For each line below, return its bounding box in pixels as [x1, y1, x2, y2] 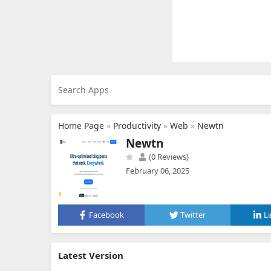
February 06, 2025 [126, 165, 189, 176]
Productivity [113, 120, 161, 131]
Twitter [180, 209, 206, 220]
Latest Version [58, 249, 123, 261]
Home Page [58, 120, 104, 131]
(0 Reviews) [147, 151, 189, 162]
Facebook [89, 209, 125, 220]
